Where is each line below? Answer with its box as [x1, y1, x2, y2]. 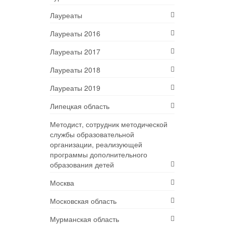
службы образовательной [49, 129, 134, 140]
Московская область [49, 196, 117, 206]
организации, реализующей [49, 139, 142, 150]
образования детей [49, 159, 114, 170]
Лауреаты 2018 [49, 65, 100, 75]
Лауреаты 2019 [49, 83, 100, 93]
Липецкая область [49, 101, 109, 111]
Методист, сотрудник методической [49, 119, 167, 130]
